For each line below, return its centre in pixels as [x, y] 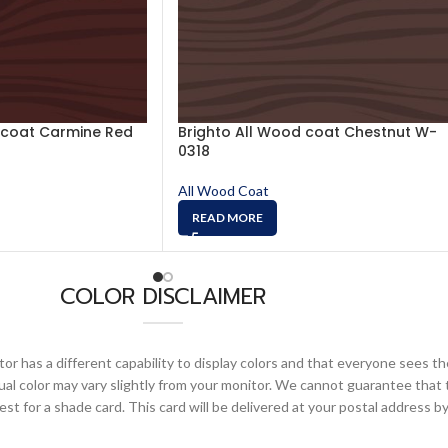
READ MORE [227, 217]
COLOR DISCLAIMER [163, 296]
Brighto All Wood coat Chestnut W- [307, 132]
